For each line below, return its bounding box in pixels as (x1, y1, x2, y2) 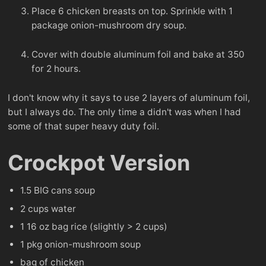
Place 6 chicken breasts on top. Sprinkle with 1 (31, 5, 233, 17)
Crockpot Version (8, 150, 190, 176)
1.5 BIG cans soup (20, 185, 96, 197)
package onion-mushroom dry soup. (31, 20, 186, 31)
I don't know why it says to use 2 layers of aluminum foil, (8, 92, 250, 104)
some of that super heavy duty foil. (8, 121, 159, 132)
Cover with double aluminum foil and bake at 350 (31, 49, 245, 61)
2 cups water (20, 202, 77, 214)
